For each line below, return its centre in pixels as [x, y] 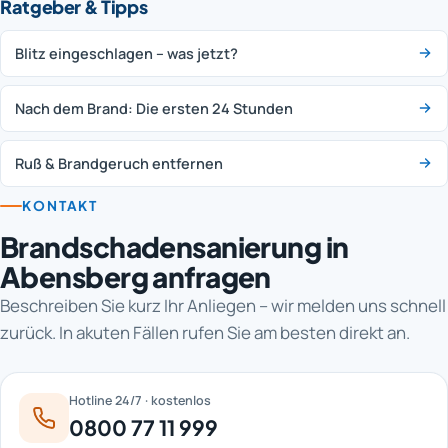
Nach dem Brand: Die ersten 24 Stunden [154, 108]
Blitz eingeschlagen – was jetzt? [126, 53]
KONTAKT [60, 206]
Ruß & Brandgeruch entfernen [119, 163]
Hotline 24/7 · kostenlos [140, 401]
